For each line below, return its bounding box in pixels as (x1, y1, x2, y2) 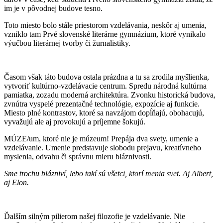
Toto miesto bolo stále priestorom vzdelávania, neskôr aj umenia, (4, 21, 207, 30)
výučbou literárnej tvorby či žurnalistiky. (4, 39, 130, 48)
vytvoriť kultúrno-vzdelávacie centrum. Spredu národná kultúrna (4, 82, 207, 91)
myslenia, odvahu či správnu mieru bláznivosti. (4, 152, 151, 161)
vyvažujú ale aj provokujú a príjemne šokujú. (4, 117, 145, 126)
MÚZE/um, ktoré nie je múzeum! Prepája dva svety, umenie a (4, 134, 198, 143)
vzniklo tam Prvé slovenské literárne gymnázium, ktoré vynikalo (4, 30, 206, 39)
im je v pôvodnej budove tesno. (4, 4, 105, 13)
